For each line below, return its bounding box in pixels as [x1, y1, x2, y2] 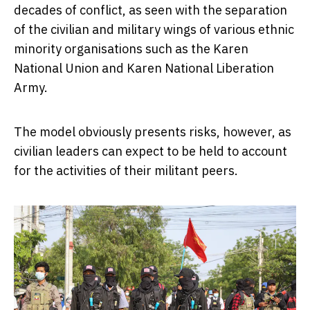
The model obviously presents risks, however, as [14, 123, 291, 140]
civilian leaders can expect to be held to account [14, 143, 287, 159]
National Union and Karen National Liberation [14, 60, 274, 76]
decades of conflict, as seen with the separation [14, 1, 287, 18]
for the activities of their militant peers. [14, 162, 238, 179]
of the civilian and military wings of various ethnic [14, 21, 294, 37]
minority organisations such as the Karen [14, 40, 248, 57]
